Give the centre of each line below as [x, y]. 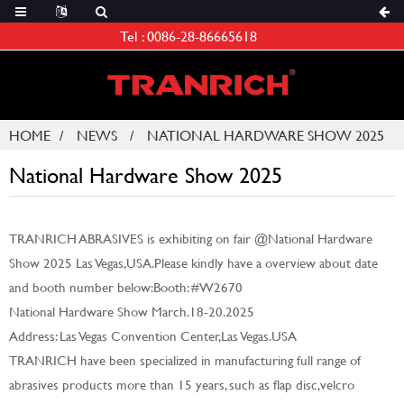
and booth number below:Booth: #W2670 [126, 287]
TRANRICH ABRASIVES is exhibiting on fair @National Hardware [191, 239]
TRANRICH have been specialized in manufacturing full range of [185, 360]
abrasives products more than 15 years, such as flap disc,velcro [182, 385]
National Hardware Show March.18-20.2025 [132, 312]
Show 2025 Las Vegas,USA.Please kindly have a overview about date [193, 263]
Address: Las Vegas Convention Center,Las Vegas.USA [153, 336]
